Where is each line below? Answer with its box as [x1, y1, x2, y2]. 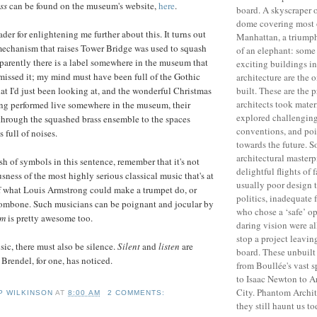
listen [158, 239, 180, 253]
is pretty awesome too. [6, 211, 93, 224]
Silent [117, 239, 140, 253]
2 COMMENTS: [107, 289, 165, 297]
